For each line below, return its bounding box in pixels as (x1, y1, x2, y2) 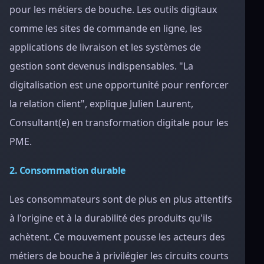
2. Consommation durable (9, 164, 126, 177)
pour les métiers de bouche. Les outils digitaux (9, 3, 217, 16)
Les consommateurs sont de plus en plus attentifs (9, 193, 232, 206)
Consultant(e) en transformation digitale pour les (9, 116, 229, 129)
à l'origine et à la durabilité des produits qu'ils (9, 212, 212, 225)
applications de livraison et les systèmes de (9, 41, 201, 54)
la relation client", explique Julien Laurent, (9, 97, 193, 110)
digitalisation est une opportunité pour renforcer (9, 78, 229, 91)
